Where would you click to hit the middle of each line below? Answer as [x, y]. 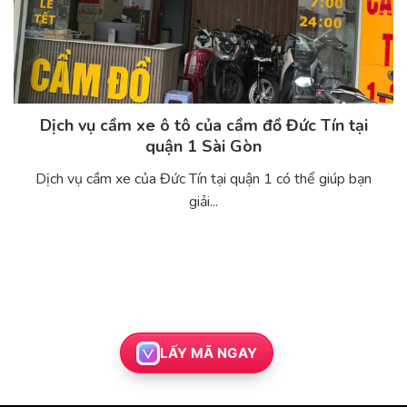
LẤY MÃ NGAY [208, 352]
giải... [203, 202]
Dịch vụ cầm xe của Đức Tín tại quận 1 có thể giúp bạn [203, 179]
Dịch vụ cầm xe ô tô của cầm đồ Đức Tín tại [203, 126]
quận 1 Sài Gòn [203, 147]
